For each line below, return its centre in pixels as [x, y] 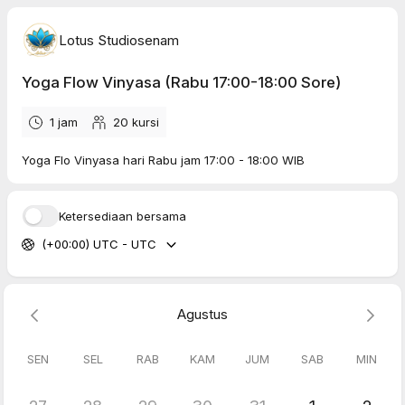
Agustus [202, 315]
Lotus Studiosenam [119, 40]
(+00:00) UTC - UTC [99, 244]
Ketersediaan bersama [122, 216]
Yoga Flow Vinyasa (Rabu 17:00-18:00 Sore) [181, 82]
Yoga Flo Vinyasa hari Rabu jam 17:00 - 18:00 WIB [163, 160]
